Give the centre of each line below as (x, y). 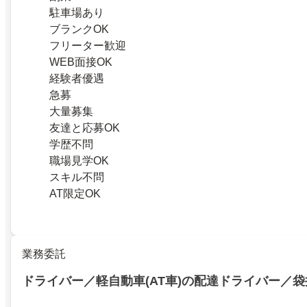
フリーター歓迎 (88, 45)
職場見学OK (79, 160)
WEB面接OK (81, 62)
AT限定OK (75, 193)
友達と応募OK (85, 127)
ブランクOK (79, 29)
